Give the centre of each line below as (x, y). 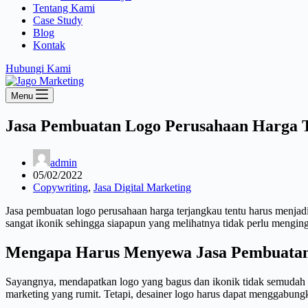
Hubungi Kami (38, 68)
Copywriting (60, 187)
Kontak (49, 45)
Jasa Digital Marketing (142, 187)
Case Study (58, 20)
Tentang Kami (64, 8)
